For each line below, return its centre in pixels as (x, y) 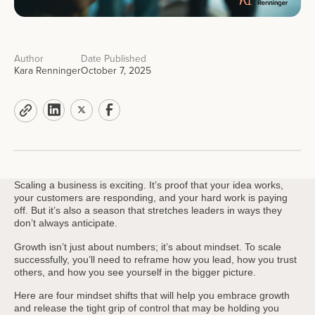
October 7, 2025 (116, 71)
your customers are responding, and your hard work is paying (150, 197)
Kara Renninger (47, 71)
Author (28, 59)
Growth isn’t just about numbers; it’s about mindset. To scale (147, 246)
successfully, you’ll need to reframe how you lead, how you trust (155, 259)
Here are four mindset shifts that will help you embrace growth (152, 296)
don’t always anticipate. (65, 223)
